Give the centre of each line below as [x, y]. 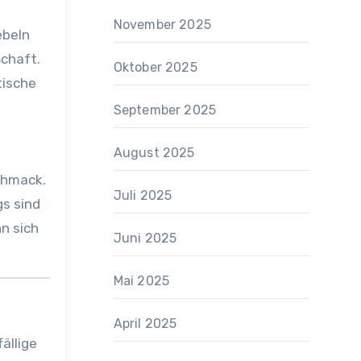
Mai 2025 [141, 281]
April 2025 [145, 324]
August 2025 [154, 153]
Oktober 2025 [155, 67]
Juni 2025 [145, 238]
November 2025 [162, 25]
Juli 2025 [143, 195]
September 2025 [165, 110]
